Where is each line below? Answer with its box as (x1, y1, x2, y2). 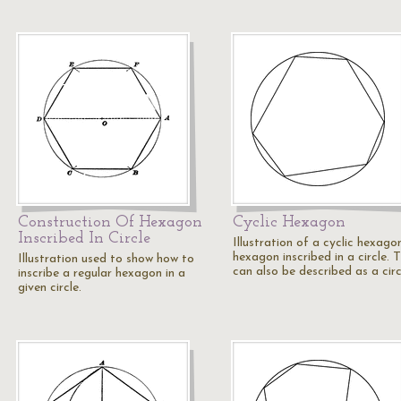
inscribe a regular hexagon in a (18, 267, 185, 280)
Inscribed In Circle (18, 230, 150, 247)
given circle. (18, 281, 81, 294)
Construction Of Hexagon (18, 214, 202, 231)
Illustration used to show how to (18, 252, 194, 266)
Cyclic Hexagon (233, 214, 346, 231)
